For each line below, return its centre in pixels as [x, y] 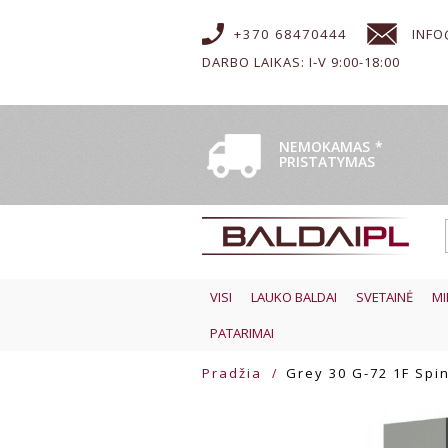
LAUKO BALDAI [294, 297]
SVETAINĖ [384, 297]
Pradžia [232, 373]
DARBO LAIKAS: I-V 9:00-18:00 [301, 62]
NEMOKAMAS [324, 146]
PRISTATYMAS [327, 161]
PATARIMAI [242, 333]
